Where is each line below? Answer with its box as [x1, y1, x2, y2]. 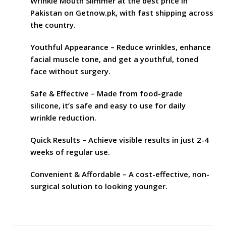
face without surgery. [30, 66, 110, 76]
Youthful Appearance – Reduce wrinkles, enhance [30, 42, 211, 52]
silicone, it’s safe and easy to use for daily [30, 100, 186, 110]
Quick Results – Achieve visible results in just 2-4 [30, 135, 209, 145]
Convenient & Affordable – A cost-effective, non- [30, 169, 209, 179]
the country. [30, 20, 76, 30]
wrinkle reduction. [30, 112, 96, 123]
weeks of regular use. [30, 147, 110, 157]
